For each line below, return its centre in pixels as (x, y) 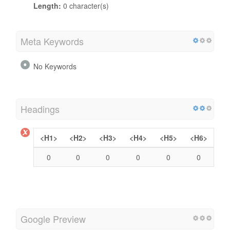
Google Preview (53, 218)
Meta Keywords (52, 41)
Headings (40, 109)
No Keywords (55, 66)
